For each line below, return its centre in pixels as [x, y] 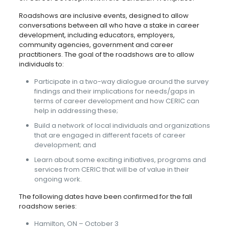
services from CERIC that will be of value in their [111, 169]
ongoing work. [58, 179]
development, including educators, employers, [97, 35]
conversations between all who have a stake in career [109, 25]
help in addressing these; [76, 111]
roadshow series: [48, 206]
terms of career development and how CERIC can [117, 101]
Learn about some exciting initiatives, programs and [120, 160]
